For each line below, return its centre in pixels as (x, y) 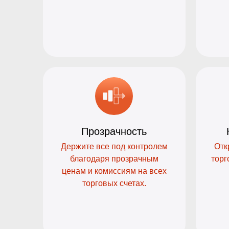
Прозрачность (114, 132)
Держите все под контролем (114, 147)
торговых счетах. (114, 184)
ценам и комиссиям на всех (114, 171)
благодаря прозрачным (114, 159)
